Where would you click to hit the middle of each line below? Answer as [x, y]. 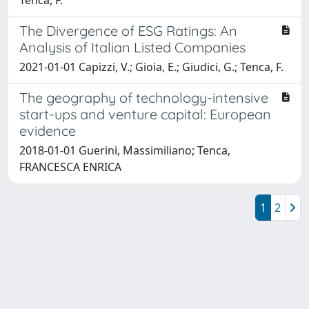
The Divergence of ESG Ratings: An [128, 30]
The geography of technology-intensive [144, 97]
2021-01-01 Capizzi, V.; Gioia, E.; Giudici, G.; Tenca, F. [151, 67]
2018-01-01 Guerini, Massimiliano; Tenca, [125, 150]
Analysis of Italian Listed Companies [132, 47]
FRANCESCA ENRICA [70, 167]
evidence [48, 130]
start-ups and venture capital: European [145, 114]
